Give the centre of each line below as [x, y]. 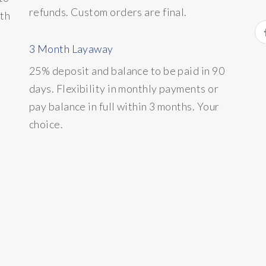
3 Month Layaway [71, 49]
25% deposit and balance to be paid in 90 [127, 71]
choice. [46, 124]
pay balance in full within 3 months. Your [124, 107]
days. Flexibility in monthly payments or [124, 89]
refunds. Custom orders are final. [108, 12]
